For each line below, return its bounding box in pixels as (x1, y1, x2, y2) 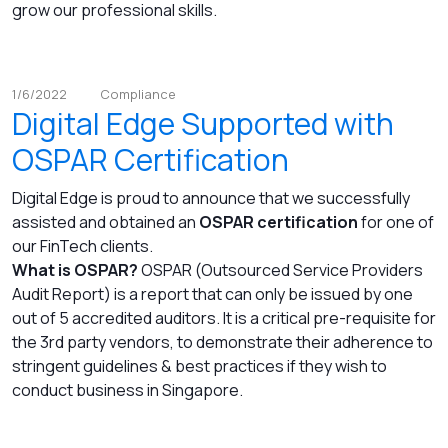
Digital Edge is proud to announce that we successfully (12, 187, 410, 210)
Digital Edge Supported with (12, 103, 394, 145)
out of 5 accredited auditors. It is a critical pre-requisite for (12, 307, 436, 330)
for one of (358, 211, 434, 234)
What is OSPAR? (12, 259, 138, 282)
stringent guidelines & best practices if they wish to (12, 355, 387, 378)
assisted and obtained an (12, 211, 199, 234)
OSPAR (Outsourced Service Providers (138, 259, 423, 282)
